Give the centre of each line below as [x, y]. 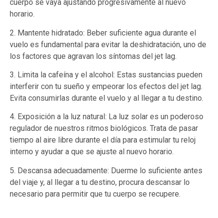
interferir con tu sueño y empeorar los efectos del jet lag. [106, 86]
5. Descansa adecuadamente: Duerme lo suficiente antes [106, 170]
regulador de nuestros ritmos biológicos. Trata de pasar [104, 128]
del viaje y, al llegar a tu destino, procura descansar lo [100, 182]
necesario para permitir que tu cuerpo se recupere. [95, 194]
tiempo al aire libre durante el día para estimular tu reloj [103, 140]
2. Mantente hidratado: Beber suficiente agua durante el [103, 33]
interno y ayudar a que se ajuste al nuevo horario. [92, 152]
